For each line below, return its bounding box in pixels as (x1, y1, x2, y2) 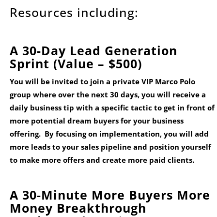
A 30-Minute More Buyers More (10, 186, 210, 203)
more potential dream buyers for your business (10, 116, 184, 126)
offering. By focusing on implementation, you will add (10, 129, 209, 139)
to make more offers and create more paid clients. (10, 155, 196, 165)
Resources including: (10, 4, 139, 21)
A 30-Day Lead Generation (10, 42, 177, 59)
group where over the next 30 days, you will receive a (10, 90, 206, 100)
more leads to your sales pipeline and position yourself (10, 142, 211, 152)
